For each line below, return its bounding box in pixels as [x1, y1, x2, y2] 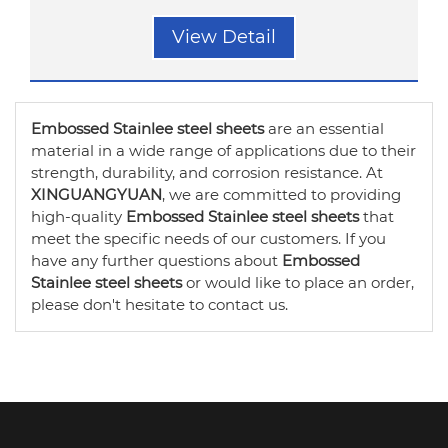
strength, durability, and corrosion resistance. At [31, 163, 383, 182]
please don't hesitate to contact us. [31, 295, 288, 314]
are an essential [264, 119, 384, 138]
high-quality [31, 207, 126, 226]
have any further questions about [31, 251, 282, 270]
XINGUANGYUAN [31, 185, 162, 204]
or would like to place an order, [182, 273, 414, 292]
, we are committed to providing [162, 185, 401, 204]
